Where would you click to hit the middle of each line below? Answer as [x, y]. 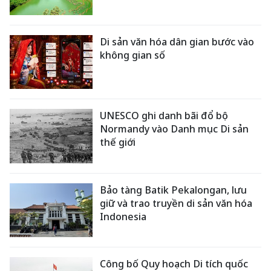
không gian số [133, 55]
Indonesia [123, 216]
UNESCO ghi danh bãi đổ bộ [164, 116]
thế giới [118, 142]
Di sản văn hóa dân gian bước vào [177, 41]
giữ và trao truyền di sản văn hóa [176, 203]
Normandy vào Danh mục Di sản [175, 129]
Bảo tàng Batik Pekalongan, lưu [174, 190]
